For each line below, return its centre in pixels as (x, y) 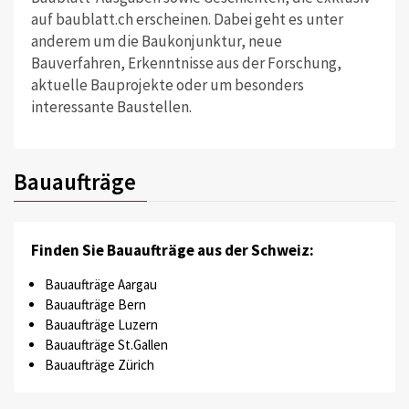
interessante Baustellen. (111, 106)
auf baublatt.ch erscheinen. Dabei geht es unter (187, 19)
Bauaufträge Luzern (101, 324)
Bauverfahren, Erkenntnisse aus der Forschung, (186, 63)
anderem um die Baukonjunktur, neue (156, 41)
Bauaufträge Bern (95, 304)
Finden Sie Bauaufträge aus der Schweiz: (172, 250)
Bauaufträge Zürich (99, 364)
